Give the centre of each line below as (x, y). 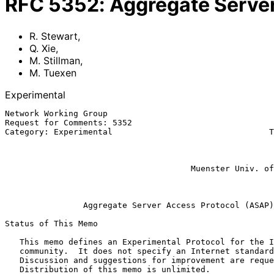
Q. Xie (43, 48)
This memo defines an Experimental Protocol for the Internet (12, 242)
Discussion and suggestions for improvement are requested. (12, 260)
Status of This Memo (51, 223)
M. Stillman (55, 60)
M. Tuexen (53, 72)
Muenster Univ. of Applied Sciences (98, 168)
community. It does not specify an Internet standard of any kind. (12, 251)
